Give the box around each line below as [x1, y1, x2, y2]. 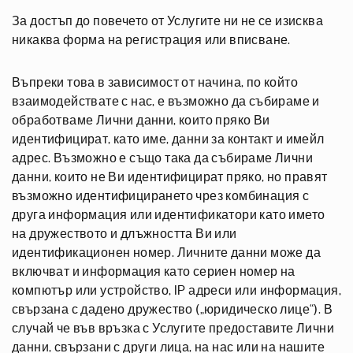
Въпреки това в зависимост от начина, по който [12, 76, 298, 89]
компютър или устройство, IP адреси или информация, [12, 284, 341, 297]
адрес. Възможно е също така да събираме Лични [12, 152, 313, 165]
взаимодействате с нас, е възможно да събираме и [12, 95, 320, 108]
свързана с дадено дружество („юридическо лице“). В [12, 303, 333, 316]
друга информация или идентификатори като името [12, 209, 325, 221]
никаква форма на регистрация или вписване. [12, 34, 291, 46]
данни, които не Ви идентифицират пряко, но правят [12, 171, 328, 184]
